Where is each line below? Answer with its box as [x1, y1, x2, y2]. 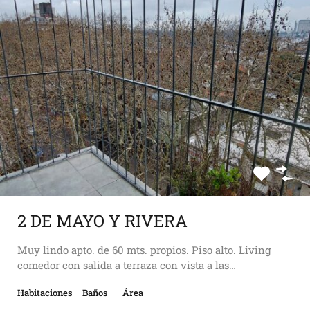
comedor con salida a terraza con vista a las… [17, 258, 236, 273]
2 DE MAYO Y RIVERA [17, 210, 188, 232]
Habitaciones [17, 286, 73, 300]
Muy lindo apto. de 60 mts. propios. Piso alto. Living [17, 243, 271, 257]
